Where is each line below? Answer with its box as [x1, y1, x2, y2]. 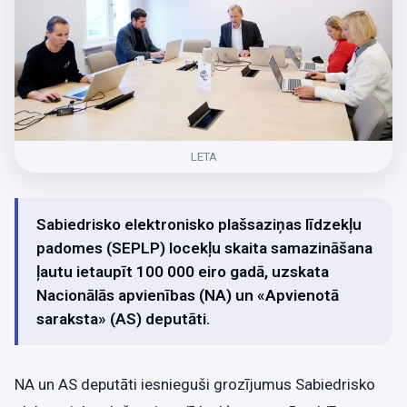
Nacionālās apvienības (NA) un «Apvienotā [36, 285, 339, 304]
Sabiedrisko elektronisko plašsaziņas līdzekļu [36, 214, 362, 233]
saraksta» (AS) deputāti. [36, 309, 210, 328]
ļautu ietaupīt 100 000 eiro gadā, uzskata [36, 262, 329, 281]
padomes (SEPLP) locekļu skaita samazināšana [36, 238, 372, 257]
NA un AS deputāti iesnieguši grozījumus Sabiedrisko [15, 374, 375, 393]
